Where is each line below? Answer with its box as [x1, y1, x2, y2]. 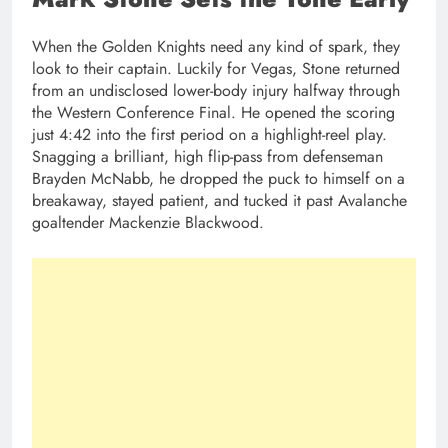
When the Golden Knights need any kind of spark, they [32, 35, 400, 59]
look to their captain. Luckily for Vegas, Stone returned [32, 57, 400, 81]
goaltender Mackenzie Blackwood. [32, 211, 264, 235]
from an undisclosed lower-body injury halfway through [32, 79, 400, 103]
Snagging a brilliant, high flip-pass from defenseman [32, 145, 383, 169]
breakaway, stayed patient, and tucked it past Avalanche [32, 189, 407, 213]
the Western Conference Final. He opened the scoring [32, 101, 395, 125]
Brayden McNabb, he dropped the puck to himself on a [32, 167, 405, 191]
